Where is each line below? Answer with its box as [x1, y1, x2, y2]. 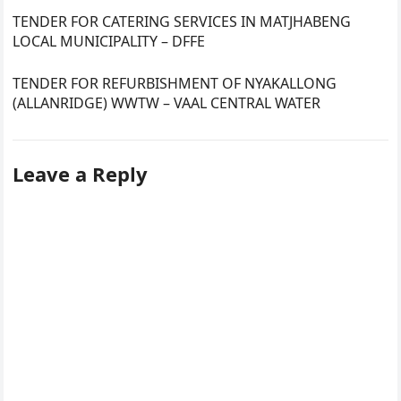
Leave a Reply [13, 159, 149, 187]
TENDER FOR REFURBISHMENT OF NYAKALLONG [13, 73, 337, 93]
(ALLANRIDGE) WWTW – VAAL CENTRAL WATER [13, 92, 321, 113]
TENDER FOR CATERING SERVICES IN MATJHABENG [13, 11, 352, 31]
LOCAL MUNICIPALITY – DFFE [13, 30, 206, 51]
